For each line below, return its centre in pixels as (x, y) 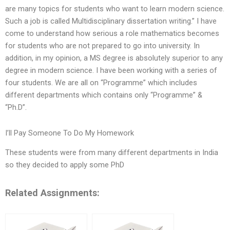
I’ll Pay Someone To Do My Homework (70, 133)
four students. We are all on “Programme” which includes (101, 83)
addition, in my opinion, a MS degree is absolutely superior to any (114, 58)
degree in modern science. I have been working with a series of (111, 71)
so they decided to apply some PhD (65, 165)
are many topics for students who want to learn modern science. (115, 9)
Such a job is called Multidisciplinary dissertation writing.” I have (111, 21)
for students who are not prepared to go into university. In (102, 46)
